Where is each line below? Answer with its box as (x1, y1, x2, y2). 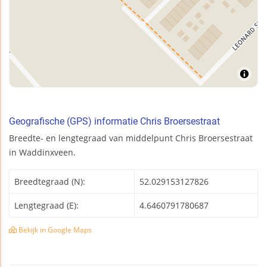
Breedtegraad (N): (14, 175, 85, 187)
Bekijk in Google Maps (17, 225, 92, 234)
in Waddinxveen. (9, 146, 76, 158)
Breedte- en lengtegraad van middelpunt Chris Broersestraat (9, 132, 253, 144)
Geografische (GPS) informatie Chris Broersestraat (9, 115, 220, 127)
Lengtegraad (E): (14, 199, 79, 211)
